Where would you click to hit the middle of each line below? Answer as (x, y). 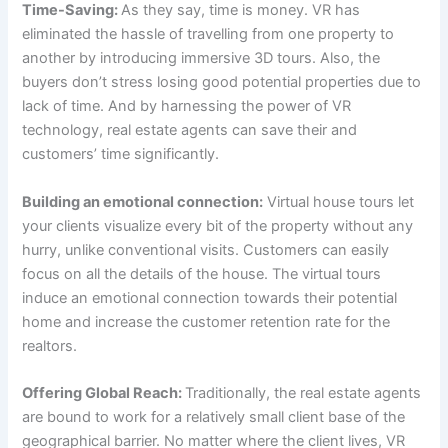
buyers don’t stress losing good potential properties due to (222, 82)
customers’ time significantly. (121, 154)
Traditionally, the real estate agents (303, 393)
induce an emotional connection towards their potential (210, 297)
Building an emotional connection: (143, 201)
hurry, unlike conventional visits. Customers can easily (206, 249)
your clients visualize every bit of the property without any (218, 225)
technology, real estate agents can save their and (190, 130)
